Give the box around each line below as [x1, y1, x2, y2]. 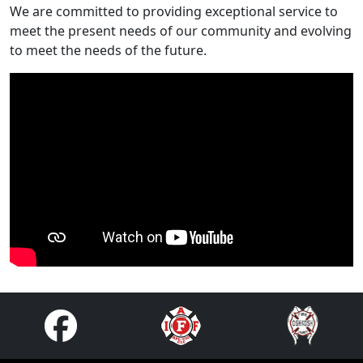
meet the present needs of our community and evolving [10, 22, 352, 40]
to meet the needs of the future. [10, 41, 207, 59]
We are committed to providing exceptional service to [10, 2, 338, 20]
